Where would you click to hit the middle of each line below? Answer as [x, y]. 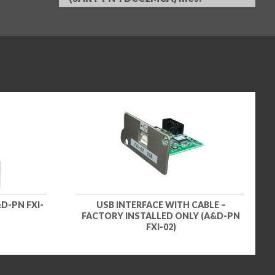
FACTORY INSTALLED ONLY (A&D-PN [161, 215]
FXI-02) [161, 227]
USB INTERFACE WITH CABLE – [161, 204]
